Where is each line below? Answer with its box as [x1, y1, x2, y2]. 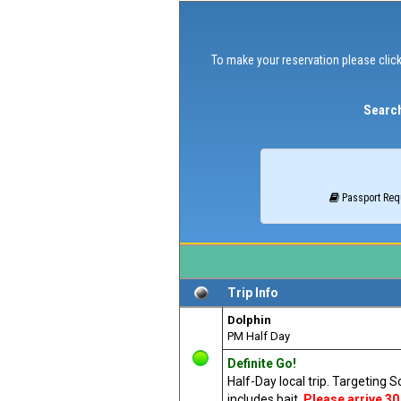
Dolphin [226, 313, 271, 327]
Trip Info [226, 286, 278, 300]
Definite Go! [226, 356, 296, 371]
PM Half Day [226, 329, 290, 343]
